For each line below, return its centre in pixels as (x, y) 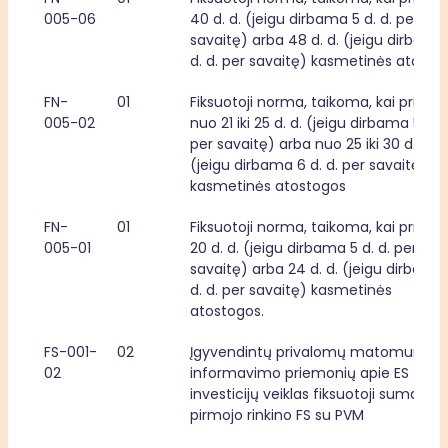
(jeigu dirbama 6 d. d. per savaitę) (308, 165)
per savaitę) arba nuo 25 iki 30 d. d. (311, 144)
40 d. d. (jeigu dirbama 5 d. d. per (304, 19)
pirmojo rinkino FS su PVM (277, 415)
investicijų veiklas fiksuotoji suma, (306, 394)
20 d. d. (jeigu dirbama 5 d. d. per (303, 248)
